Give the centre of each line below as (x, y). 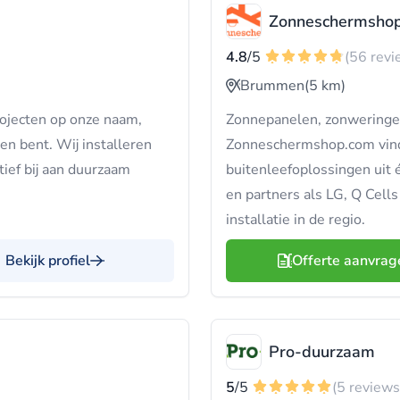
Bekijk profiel (48, 261)
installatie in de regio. (296, 220)
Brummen (272, 86)
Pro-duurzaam (322, 352)
